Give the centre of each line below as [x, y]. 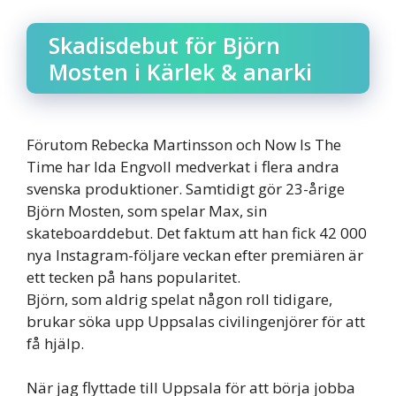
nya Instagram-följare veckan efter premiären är [195, 255]
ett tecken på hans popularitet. [133, 277]
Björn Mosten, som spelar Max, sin [147, 210]
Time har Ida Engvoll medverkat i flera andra [183, 166]
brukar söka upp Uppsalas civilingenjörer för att [196, 321]
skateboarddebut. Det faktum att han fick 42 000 [197, 232]
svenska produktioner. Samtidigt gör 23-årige [186, 188]
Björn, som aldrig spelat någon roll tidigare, [179, 299]
